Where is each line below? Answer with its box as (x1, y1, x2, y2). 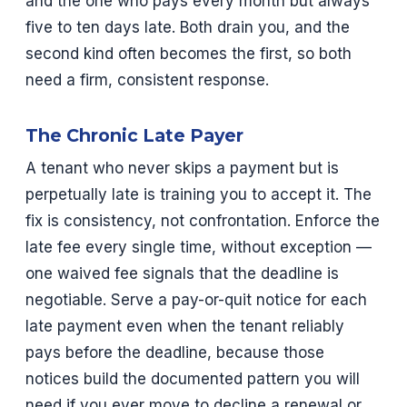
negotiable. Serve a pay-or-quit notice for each (25, 291, 367, 310)
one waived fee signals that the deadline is (25, 264, 339, 283)
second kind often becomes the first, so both (25, 45, 352, 64)
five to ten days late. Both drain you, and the (25, 18, 350, 37)
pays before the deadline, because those (25, 343, 324, 362)
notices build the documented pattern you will (25, 370, 360, 389)
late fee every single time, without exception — (25, 238, 372, 257)
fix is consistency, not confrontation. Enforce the (25, 212, 380, 231)
